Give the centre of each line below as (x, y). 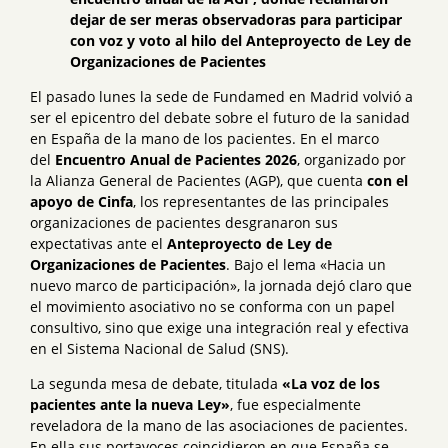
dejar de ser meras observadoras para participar (236, 20)
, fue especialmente (295, 405)
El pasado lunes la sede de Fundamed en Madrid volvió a (221, 97)
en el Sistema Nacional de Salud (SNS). (159, 349)
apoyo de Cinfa (81, 202)
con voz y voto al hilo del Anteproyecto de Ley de (240, 41)
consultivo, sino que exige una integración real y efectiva (219, 328)
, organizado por (351, 160)
